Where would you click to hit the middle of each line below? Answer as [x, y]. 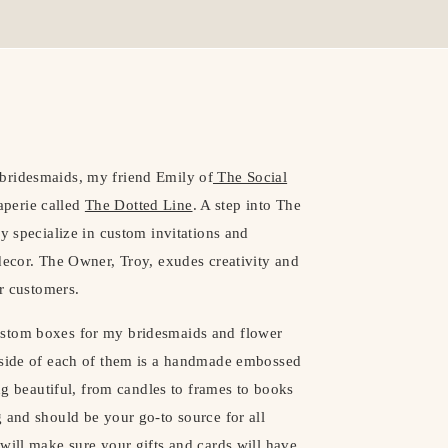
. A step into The [246, 205]
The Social [250, 177]
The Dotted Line [138, 205]
